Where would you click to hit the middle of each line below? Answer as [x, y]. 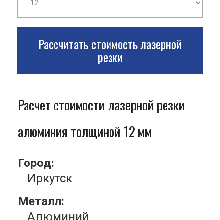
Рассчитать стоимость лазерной [110, 44]
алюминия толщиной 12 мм [85, 131]
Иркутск [50, 179]
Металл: [41, 202]
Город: [36, 163]
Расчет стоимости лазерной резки [101, 105]
